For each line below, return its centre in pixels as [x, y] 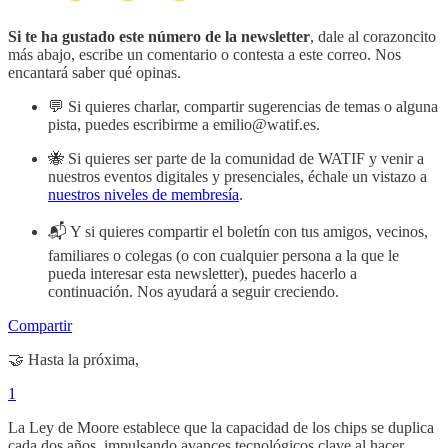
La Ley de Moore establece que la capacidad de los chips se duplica [221, 428]
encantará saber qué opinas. [94, 73]
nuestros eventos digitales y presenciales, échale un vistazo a [237, 177]
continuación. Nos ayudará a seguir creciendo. [193, 292]
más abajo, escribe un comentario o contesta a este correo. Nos [204, 55]
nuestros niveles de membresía [143, 195]
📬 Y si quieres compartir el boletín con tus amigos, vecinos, [238, 232]
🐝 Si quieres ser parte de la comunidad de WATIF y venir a [236, 159]
